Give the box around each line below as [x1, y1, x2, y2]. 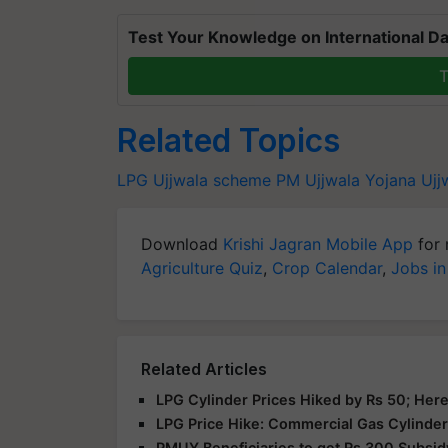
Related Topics [117, 121, 340, 160]
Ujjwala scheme [153, 170, 271, 190]
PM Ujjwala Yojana [276, 170, 416, 190]
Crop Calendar [272, 258, 382, 278]
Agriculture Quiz [141, 258, 263, 278]
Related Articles [141, 359, 267, 379]
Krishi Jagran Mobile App [223, 234, 413, 254]
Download [141, 234, 223, 254]
